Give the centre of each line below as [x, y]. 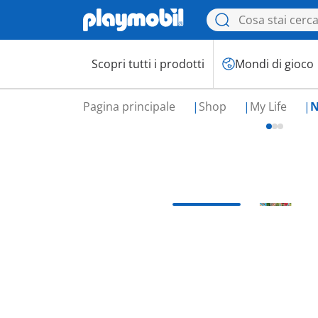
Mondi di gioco [274, 64]
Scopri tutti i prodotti [148, 64]
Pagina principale [131, 106]
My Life [270, 106]
